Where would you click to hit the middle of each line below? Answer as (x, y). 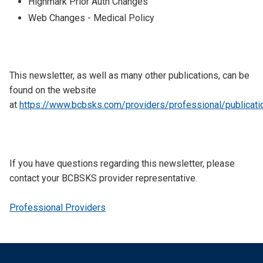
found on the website (53, 90)
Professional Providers (58, 208)
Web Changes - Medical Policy (91, 18)
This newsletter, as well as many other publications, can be (129, 75)
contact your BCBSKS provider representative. (103, 178)
